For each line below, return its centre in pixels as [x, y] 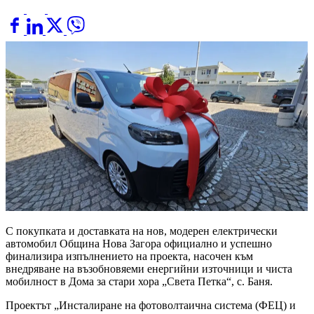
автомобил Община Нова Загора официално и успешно [139, 244]
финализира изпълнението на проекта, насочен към [129, 257]
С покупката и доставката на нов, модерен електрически [142, 231]
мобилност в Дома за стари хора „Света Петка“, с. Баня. [139, 282]
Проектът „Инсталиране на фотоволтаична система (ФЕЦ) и [151, 306]
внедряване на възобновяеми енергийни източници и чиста [149, 269]
